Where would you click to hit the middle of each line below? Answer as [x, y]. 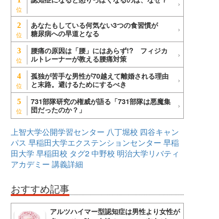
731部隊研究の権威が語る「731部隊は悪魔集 [101, 101]
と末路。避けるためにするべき [79, 84]
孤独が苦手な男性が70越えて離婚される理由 [100, 76]
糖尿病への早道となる [65, 33]
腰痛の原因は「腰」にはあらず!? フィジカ [99, 51]
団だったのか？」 [58, 110]
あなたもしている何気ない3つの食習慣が [98, 25]
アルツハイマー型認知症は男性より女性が [115, 211]
